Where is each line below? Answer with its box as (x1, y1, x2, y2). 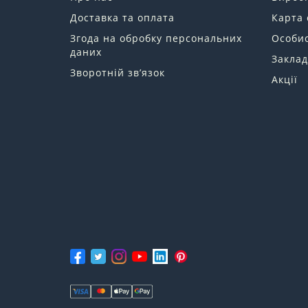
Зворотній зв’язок (70, 66, 165, 80)
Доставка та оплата (70, 11, 175, 25)
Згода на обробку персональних (70, 32, 242, 45)
